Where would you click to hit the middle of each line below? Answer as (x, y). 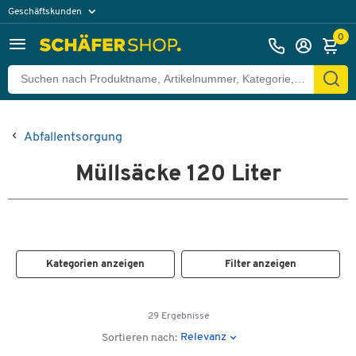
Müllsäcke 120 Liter (178, 174)
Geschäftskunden (46, 12)
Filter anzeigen (261, 264)
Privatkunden (44, 34)
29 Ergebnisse (178, 316)
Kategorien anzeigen (95, 264)
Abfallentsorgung (73, 137)
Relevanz (204, 337)
